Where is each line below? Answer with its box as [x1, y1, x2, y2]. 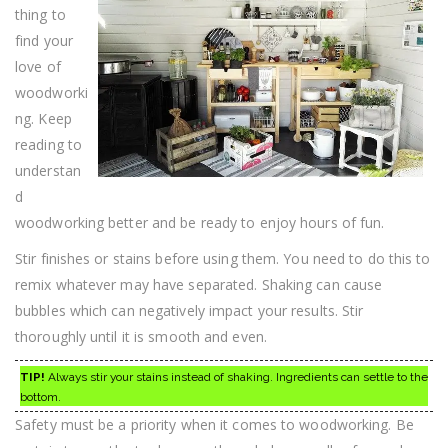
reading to [15, 135, 82, 155]
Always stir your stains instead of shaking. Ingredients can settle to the [45, 370, 428, 385]
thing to [15, 5, 66, 25]
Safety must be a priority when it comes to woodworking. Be [15, 415, 414, 435]
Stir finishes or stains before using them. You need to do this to [15, 249, 431, 269]
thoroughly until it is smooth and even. [15, 327, 267, 347]
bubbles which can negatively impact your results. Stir [15, 301, 364, 321]
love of [15, 57, 61, 77]
